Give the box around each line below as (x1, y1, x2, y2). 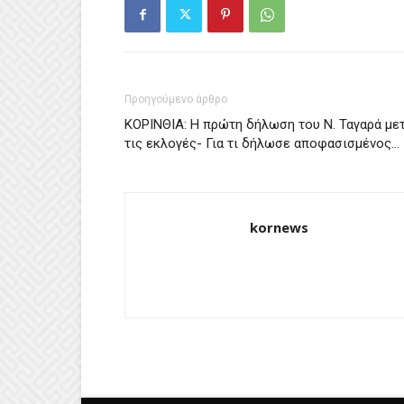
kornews (250, 218, 308, 236)
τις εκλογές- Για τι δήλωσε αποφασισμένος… (124, 135, 399, 151)
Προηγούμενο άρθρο (124, 93, 227, 106)
